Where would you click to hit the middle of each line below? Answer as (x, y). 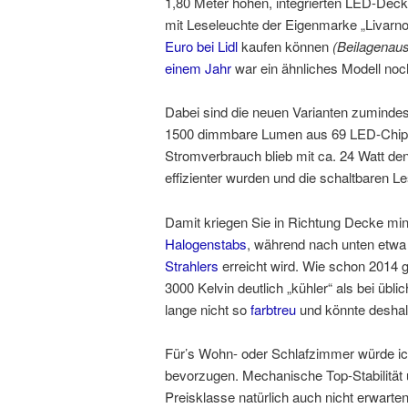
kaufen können (285, 46)
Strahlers (192, 265)
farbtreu (273, 309)
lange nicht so (208, 309)
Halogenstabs (206, 243)
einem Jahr (198, 67)
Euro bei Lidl (201, 46)
